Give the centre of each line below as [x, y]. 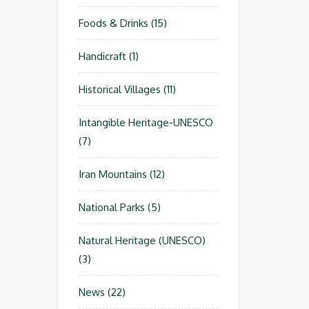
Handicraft [102, 56]
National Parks [111, 207]
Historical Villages [119, 89]
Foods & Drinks [113, 23]
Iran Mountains [112, 174]
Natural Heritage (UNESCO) [142, 240]
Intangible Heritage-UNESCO [146, 122]
